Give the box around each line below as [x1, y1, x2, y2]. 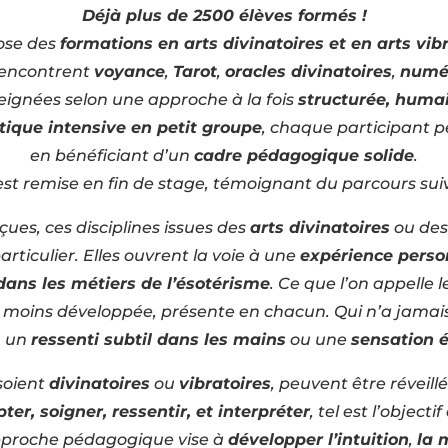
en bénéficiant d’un [30, 145, 194, 165]
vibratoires [178, 373, 271, 393]
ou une [285, 329, 351, 349]
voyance [94, 61, 165, 81]
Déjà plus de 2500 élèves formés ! [81, 5, 367, 25]
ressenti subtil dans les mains [30, 329, 286, 349]
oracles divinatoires [225, 61, 392, 81]
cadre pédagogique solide [194, 145, 414, 165]
